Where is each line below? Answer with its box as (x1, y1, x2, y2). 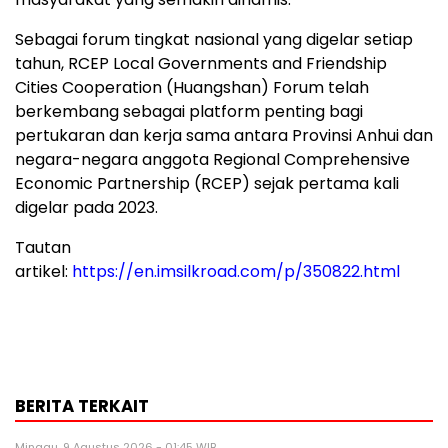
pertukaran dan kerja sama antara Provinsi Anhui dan (15, 123, 433, 147)
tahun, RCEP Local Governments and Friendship (15, 51, 387, 75)
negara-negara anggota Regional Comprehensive (15, 147, 410, 171)
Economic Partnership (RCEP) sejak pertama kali (15, 171, 399, 195)
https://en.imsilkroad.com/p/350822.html (72, 259, 400, 283)
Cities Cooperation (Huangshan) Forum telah (15, 75, 369, 99)
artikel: (15, 259, 72, 283)
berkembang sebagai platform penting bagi (15, 99, 363, 123)
